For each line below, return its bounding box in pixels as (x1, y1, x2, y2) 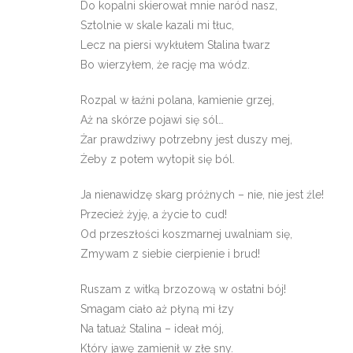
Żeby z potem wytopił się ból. (80, 153, 235, 165)
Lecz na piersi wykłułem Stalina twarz (80, 39, 270, 51)
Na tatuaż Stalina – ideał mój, (80, 322, 224, 335)
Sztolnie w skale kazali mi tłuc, (80, 19, 234, 32)
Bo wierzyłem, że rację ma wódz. (80, 58, 250, 71)
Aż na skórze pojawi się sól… (80, 113, 224, 126)
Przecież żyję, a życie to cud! (80, 208, 227, 221)
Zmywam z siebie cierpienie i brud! (80, 247, 260, 260)
